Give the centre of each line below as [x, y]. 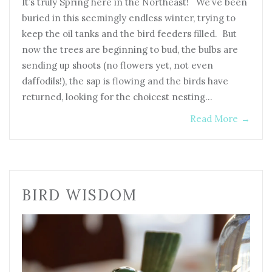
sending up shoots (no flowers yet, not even [117, 65]
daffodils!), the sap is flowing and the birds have [125, 81]
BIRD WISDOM [80, 195]
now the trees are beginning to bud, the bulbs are [130, 49]
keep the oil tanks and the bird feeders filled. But [129, 33]
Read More [214, 118]
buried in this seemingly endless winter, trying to [129, 18]
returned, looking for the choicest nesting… [117, 97]
